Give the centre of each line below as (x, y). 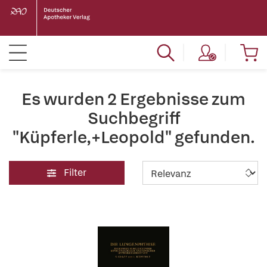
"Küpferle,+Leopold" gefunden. (133, 137)
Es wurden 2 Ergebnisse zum (133, 99)
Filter (75, 173)
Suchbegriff (133, 118)
